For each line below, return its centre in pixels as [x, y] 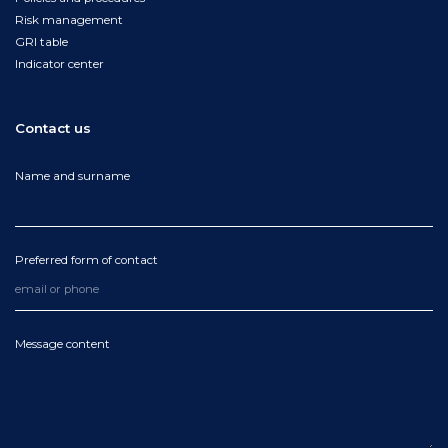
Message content [62, 344]
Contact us [53, 128]
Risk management [69, 20]
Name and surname [72, 176]
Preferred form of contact [86, 260]
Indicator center [59, 64]
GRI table [41, 42]
